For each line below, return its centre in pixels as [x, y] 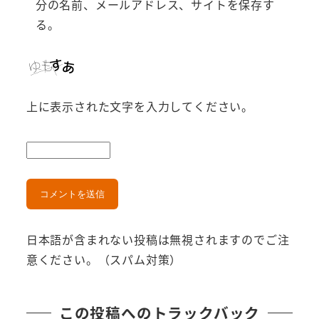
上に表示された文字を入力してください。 [140, 106]
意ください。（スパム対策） [104, 260]
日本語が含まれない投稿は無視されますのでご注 [158, 240]
